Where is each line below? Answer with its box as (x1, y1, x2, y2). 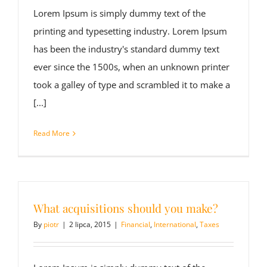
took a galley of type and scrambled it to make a (33, 79, 230, 91)
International (154, 219, 196, 230)
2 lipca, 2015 (69, 219, 111, 230)
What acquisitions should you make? (33, 200, 218, 216)
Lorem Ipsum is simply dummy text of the (33, 7, 206, 20)
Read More (33, 128, 70, 139)
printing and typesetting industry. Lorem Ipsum (33, 25, 227, 38)
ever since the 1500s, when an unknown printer (33, 61, 229, 73)
